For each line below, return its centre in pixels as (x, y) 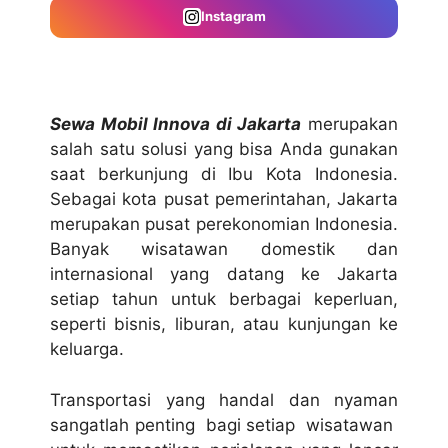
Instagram (233, 16)
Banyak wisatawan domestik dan (224, 249)
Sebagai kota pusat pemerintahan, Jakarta (224, 199)
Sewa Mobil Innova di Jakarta (176, 124)
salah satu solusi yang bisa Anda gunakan (224, 149)
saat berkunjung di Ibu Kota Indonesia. (224, 174)
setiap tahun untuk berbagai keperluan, (224, 299)
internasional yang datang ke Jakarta (224, 274)
